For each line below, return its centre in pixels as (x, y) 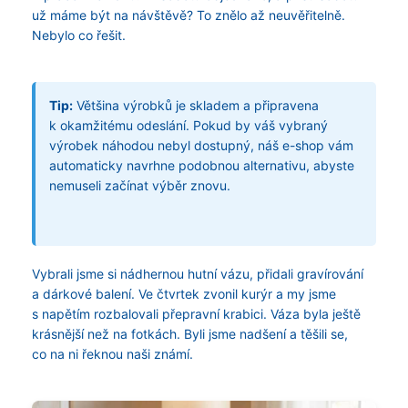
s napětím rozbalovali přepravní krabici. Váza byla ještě (196, 314)
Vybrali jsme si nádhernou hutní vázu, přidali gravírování (198, 274)
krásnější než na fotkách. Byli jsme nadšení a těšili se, (190, 334)
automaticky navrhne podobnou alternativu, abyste (202, 165)
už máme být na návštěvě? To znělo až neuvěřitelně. (189, 15)
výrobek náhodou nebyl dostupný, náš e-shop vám (201, 145)
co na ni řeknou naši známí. (112, 354)
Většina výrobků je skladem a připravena (196, 105)
